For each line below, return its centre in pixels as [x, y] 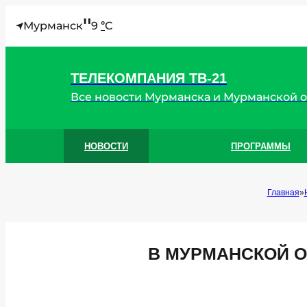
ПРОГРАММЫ [261, 146]
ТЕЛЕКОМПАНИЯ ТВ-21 [149, 78]
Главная [283, 193]
